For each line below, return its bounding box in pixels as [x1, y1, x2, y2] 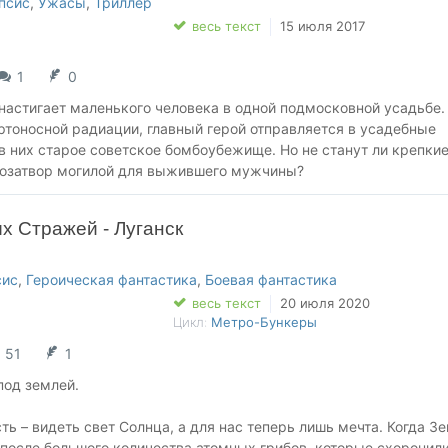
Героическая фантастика [26, 271, 197, 288]
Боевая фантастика [205, 271, 337, 288]
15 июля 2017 [279, 18, 365, 34]
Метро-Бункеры [210, 314, 317, 331]
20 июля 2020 [279, 295, 370, 311]
